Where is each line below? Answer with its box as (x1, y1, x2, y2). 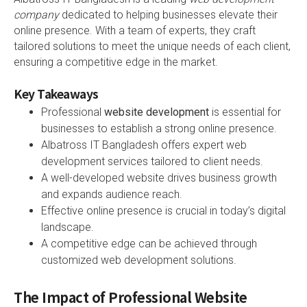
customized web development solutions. (41, 253, 236, 267)
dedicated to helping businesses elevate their (59, 8, 278, 21)
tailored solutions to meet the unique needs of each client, (14, 39, 291, 53)
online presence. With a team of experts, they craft (14, 23, 256, 37)
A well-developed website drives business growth (41, 171, 277, 184)
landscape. (41, 220, 94, 234)
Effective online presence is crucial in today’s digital (41, 204, 286, 217)
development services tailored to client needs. (41, 154, 263, 168)
